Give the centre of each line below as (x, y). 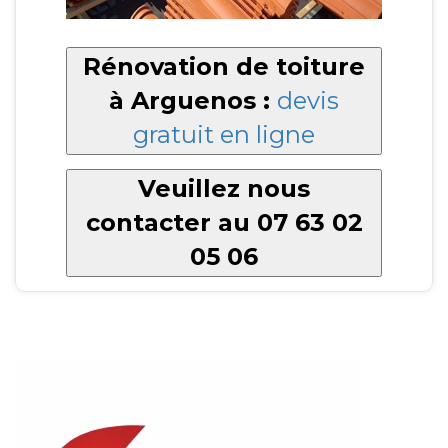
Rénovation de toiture (224, 66)
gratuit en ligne (224, 134)
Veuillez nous (224, 188)
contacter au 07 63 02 (224, 222)
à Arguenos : (193, 100)
